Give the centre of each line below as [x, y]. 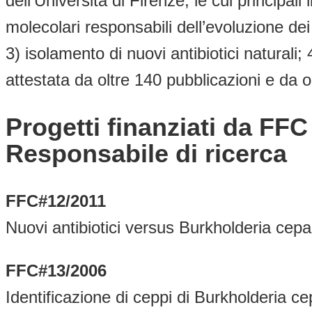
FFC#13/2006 [56, 270]
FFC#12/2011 [56, 201]
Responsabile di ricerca [146, 153]
